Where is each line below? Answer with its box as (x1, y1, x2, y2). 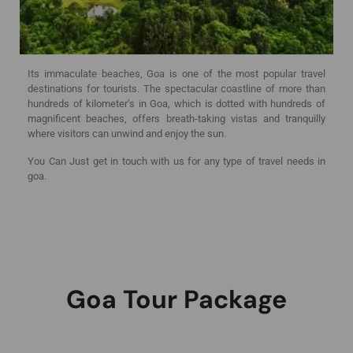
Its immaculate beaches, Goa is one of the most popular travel (28, 68, 325, 80)
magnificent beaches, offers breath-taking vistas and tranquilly (28, 113, 325, 124)
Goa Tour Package (66, 283, 287, 316)
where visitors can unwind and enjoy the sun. (28, 128, 226, 139)
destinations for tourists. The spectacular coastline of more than (28, 83, 325, 95)
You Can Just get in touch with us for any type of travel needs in (28, 155, 325, 167)
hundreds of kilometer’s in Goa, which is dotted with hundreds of (28, 98, 325, 110)
